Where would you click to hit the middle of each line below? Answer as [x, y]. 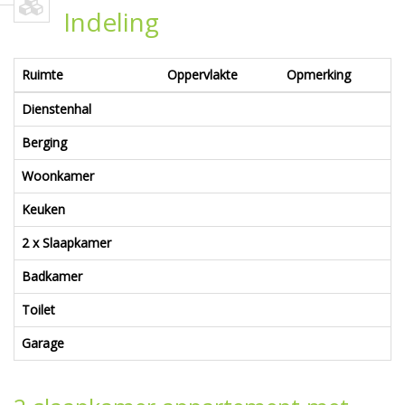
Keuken [43, 209]
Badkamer [52, 276]
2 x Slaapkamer [66, 242]
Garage [43, 343]
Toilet [38, 309]
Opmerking [319, 74]
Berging [44, 142]
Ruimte [42, 74]
